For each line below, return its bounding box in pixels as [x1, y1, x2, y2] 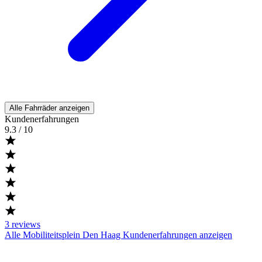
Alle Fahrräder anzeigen [9, 104, 89, 112]
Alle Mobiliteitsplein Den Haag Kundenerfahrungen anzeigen [5, 230, 232, 240]
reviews [12, 219, 40, 229]
